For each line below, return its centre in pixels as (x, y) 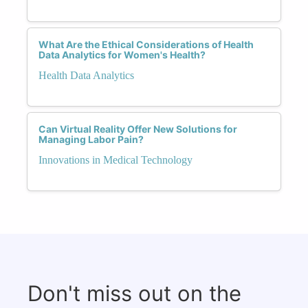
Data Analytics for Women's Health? (122, 54)
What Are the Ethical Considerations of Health (146, 44)
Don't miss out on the (134, 293)
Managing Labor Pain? (91, 139)
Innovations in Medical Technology (115, 159)
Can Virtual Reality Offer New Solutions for (138, 129)
